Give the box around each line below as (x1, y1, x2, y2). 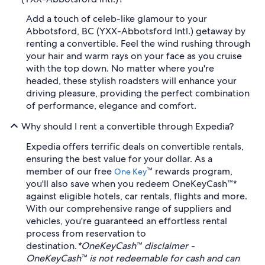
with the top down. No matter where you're (26, 62, 214, 75)
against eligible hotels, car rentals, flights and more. (26, 190, 247, 202)
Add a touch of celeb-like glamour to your (26, 12, 207, 25)
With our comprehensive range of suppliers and (26, 202, 231, 215)
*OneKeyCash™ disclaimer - (77, 240, 195, 252)
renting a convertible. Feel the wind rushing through (26, 37, 250, 50)
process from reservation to (26, 227, 146, 240)
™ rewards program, (147, 165, 232, 177)
